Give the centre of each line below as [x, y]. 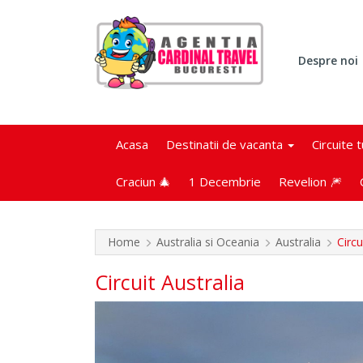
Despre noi [329, 60]
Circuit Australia [170, 282]
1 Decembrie [225, 181]
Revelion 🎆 [310, 181]
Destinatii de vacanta [226, 144]
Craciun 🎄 [143, 181]
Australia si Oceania [208, 242]
